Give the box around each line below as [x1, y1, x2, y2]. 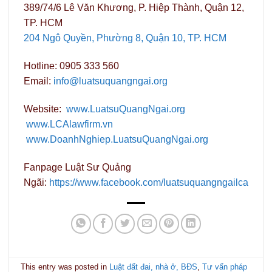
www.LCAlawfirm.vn [26, 118, 113, 129]
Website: [24, 103, 66, 114]
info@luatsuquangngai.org [53, 76, 168, 87]
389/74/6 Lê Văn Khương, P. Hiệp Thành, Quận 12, [24, 2, 244, 13]
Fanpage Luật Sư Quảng [24, 161, 131, 172]
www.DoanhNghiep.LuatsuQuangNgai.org [26, 134, 208, 144]
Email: [24, 76, 53, 87]
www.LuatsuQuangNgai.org [66, 103, 185, 114]
